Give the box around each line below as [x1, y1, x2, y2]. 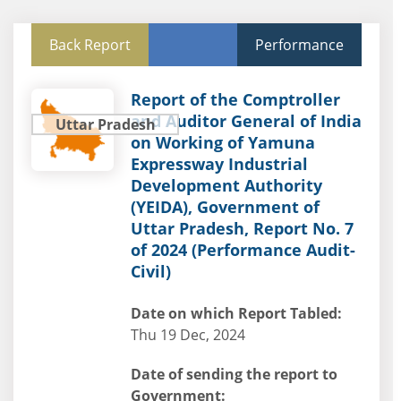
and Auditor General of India [130, 110, 362, 132]
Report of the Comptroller [130, 89, 340, 110]
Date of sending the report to [130, 364, 337, 384]
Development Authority [130, 175, 322, 196]
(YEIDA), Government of [130, 196, 320, 218]
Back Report [49, 35, 131, 55]
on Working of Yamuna [130, 132, 315, 153]
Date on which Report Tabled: [130, 303, 342, 323]
